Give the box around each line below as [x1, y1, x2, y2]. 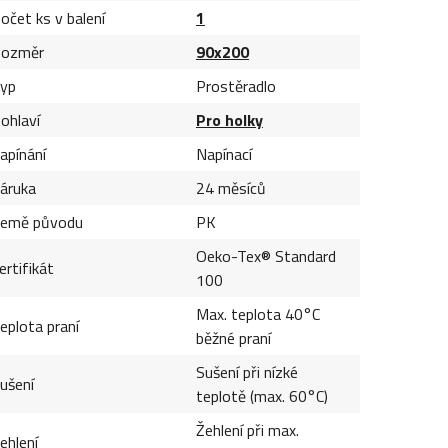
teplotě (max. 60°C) [195, 383, 328, 408]
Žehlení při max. [195, 417, 299, 442]
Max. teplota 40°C [195, 301, 320, 326]
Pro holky [195, 107, 263, 132]
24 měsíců [195, 175, 266, 200]
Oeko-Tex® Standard [195, 243, 336, 268]
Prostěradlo [195, 73, 276, 98]
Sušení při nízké [195, 359, 298, 384]
